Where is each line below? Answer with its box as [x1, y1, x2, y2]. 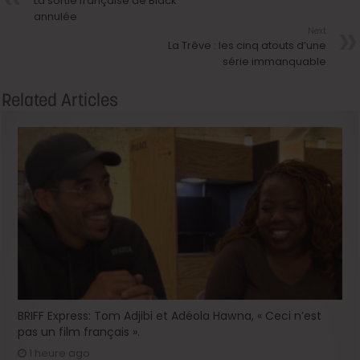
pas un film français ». [18, 323, 141, 340]
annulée [34, 8, 78, 24]
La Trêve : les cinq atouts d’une [167, 37, 326, 53]
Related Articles [2, 88, 119, 111]
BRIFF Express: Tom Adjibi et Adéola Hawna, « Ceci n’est [18, 307, 322, 324]
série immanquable [222, 53, 326, 69]
